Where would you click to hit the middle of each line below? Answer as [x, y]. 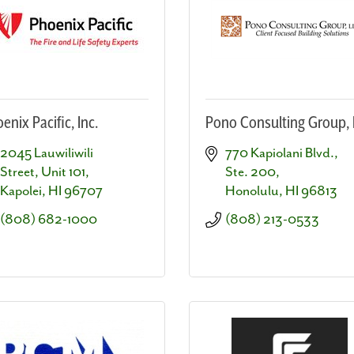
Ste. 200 [250, 172]
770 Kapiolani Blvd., [282, 153]
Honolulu [252, 191]
